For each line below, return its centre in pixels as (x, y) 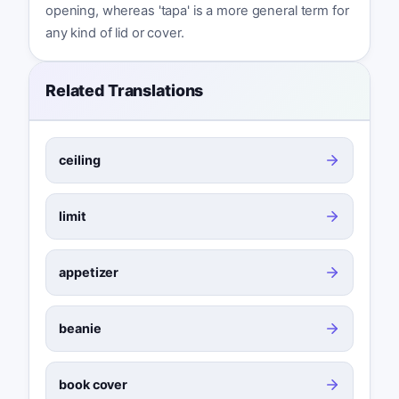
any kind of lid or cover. (114, 33)
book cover (94, 385)
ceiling (80, 159)
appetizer (89, 273)
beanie (80, 329)
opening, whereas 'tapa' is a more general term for (197, 11)
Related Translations (124, 91)
